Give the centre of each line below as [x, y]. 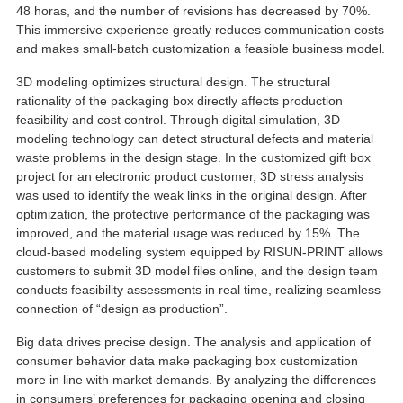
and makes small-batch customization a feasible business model [198, 48]
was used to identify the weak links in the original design [175, 195]
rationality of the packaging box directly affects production [179, 100]
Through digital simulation [243, 119]
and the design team [319, 270]
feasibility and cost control [89, 119]
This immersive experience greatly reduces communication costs [200, 29]
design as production [160, 308]
